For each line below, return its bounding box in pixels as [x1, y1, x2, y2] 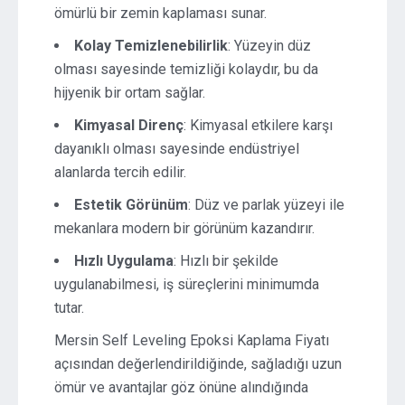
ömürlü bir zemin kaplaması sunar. [54, 5, 267, 22]
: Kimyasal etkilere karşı [184, 117, 333, 134]
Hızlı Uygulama [74, 252, 174, 269]
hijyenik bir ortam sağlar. [54, 84, 205, 101]
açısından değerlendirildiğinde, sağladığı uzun [54, 355, 342, 372]
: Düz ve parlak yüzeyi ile [188, 196, 344, 213]
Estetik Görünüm [74, 196, 188, 213]
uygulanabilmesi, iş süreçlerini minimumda [54, 276, 319, 293]
